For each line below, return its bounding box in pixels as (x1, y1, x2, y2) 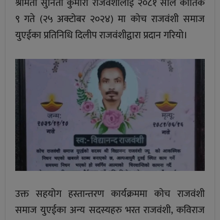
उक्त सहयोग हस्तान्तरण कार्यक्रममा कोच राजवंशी (15, 185, 205, 202)
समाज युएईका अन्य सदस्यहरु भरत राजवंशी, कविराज (15, 201, 205, 219)
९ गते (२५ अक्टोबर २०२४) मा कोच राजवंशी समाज (15, 10, 205, 27)
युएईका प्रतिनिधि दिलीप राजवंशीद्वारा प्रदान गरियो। (15, 27, 188, 44)
